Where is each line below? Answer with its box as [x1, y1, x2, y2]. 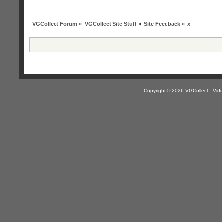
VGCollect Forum [32, 20, 78, 27]
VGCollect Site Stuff [84, 20, 137, 27]
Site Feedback [143, 20, 180, 27]
